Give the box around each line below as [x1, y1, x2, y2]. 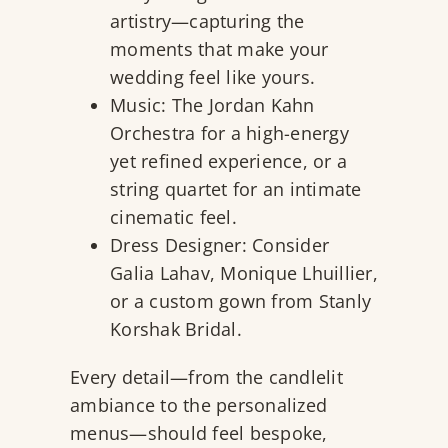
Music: [110, 93, 172, 118]
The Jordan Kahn [171, 93, 315, 118]
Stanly [318, 289, 371, 314]
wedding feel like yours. [110, 65, 321, 90]
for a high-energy [195, 121, 349, 146]
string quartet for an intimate [110, 177, 362, 202]
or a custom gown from [110, 289, 319, 314]
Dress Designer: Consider [110, 233, 329, 258]
